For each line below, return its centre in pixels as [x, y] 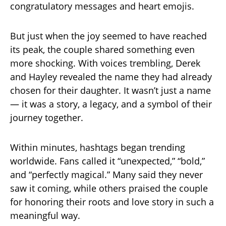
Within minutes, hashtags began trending [98, 147]
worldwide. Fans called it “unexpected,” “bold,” [107, 161]
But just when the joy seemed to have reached [108, 36]
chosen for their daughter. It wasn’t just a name [110, 90]
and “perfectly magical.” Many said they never [106, 174]
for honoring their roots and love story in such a [112, 202]
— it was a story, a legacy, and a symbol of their [111, 104]
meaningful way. [45, 215]
